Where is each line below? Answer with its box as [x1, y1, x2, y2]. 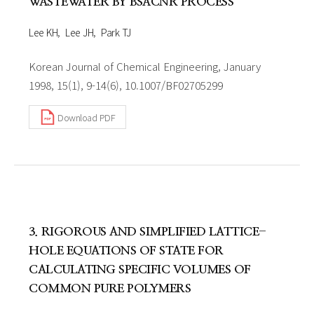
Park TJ [101, 25, 131, 39]
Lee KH [29, 25, 57, 39]
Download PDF [57, 110, 115, 124]
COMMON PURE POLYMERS [29, 282, 191, 294]
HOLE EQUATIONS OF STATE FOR [29, 245, 224, 257]
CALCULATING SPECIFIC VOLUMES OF [29, 264, 251, 275]
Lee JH [65, 25, 93, 39]
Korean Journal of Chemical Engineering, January [29, 59, 261, 74]
